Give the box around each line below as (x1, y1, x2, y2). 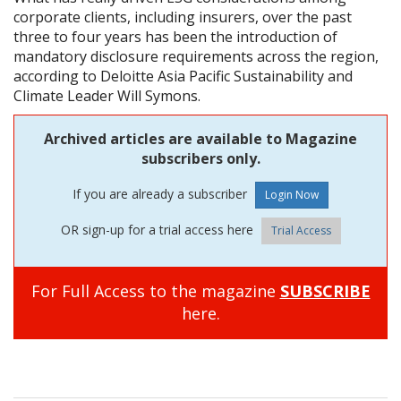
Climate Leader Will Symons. (13, 85, 200, 106)
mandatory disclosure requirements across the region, (13, 46, 379, 66)
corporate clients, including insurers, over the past (13, 6, 352, 27)
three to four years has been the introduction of (13, 26, 337, 47)
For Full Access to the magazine (30, 279, 280, 302)
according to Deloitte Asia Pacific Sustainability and (13, 65, 353, 86)
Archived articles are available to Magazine (44, 128, 357, 149)
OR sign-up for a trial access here (60, 220, 257, 238)
